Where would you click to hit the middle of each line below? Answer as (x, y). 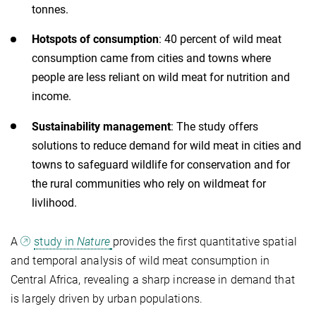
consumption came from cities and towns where (151, 59)
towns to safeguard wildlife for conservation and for (161, 164)
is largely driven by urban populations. (107, 299)
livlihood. (54, 202)
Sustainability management (101, 126)
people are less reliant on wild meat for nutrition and (161, 78)
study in (56, 242)
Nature (93, 242)
